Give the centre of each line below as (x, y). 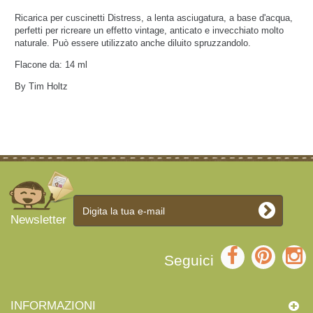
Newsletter (38, 220)
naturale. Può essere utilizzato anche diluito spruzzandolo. (133, 43)
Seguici (189, 260)
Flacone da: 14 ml (51, 65)
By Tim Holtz (41, 86)
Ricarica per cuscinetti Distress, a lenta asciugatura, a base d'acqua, (154, 18)
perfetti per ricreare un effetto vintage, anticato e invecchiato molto (149, 30)
